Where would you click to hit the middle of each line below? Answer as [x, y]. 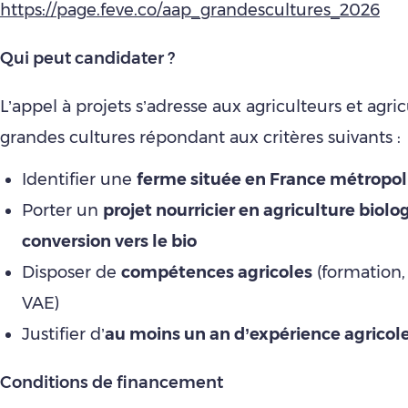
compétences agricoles [217, 272]
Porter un [62, 210]
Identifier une [79, 179]
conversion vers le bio [109, 241]
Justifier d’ [63, 334]
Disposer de [71, 272]
